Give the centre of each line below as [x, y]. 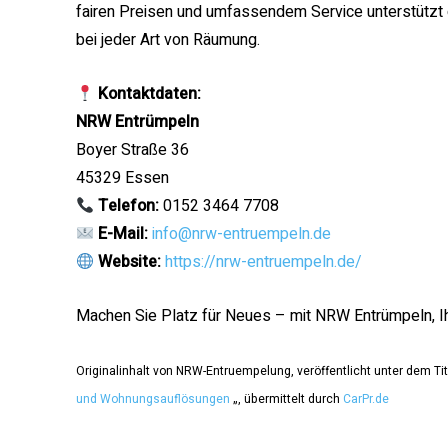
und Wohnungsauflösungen [153, 399]
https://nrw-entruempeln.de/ [264, 262]
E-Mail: [123, 234]
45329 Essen [122, 178]
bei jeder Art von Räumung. [168, 40]
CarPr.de [366, 399]
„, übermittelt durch [286, 399]
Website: [132, 262]
